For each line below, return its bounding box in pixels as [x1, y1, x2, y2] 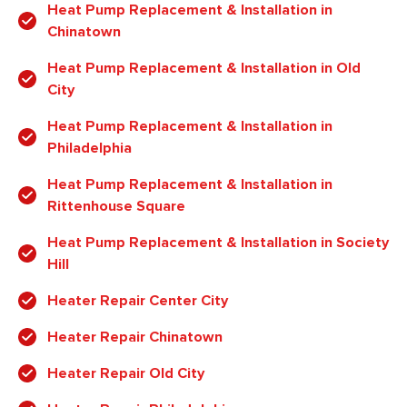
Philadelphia [47, 139, 132, 158]
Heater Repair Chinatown [47, 328, 223, 347]
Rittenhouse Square [47, 197, 185, 216]
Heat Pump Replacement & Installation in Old [47, 59, 361, 78]
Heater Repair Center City [47, 292, 228, 311]
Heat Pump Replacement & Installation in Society [47, 233, 389, 253]
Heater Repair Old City [47, 364, 204, 383]
